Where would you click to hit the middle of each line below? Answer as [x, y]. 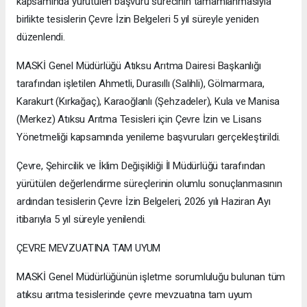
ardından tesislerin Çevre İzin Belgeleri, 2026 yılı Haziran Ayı [144, 202]
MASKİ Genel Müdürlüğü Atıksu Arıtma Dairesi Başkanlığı [139, 66]
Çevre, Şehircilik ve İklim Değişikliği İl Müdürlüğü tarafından [141, 166]
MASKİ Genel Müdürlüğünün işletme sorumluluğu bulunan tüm [151, 277]
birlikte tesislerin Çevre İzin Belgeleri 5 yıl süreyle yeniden [138, 20]
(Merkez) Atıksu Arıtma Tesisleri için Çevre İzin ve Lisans [139, 120]
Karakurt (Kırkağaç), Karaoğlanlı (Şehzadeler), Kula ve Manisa [148, 102]
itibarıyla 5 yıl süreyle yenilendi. [82, 220]
